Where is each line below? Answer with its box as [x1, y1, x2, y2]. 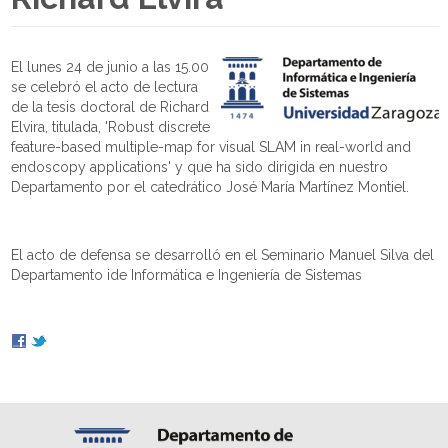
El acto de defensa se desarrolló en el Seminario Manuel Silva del [11, 247, 435, 263]
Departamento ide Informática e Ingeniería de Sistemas [11, 267, 363, 283]
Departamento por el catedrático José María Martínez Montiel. [11, 179, 410, 195]
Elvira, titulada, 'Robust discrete [11, 119, 211, 135]
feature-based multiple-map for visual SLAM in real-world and [11, 139, 412, 155]
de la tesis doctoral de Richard [11, 99, 210, 115]
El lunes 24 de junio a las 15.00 [11, 59, 210, 75]
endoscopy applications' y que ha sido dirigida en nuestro [11, 159, 389, 175]
